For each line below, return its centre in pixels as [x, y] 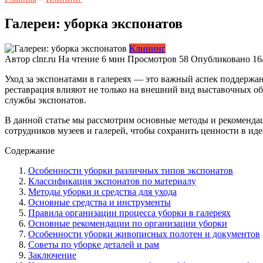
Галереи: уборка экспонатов [94, 23]
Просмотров [152, 59]
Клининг [147, 48]
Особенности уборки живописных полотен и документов [144, 234]
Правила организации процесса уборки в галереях [129, 213]
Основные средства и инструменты [100, 202]
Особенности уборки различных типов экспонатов [131, 170]
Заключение [52, 255]
